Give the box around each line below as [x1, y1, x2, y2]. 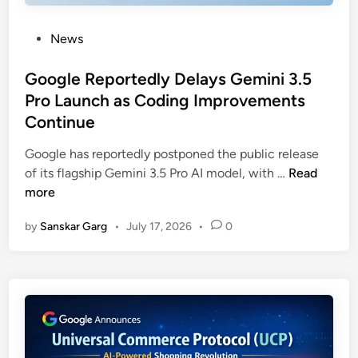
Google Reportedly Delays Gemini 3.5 [25, 68, 312, 89]
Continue [25, 111, 96, 132]
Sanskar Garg [40, 219, 108, 233]
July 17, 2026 [125, 219, 192, 233]
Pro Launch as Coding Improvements [25, 89, 306, 110]
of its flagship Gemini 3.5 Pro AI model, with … [25, 165, 289, 181]
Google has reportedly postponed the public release [25, 145, 320, 161]
